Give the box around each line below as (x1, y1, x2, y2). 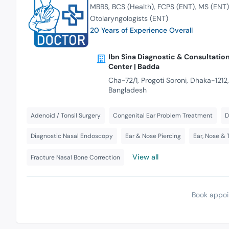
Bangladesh (108, 85, 147, 95)
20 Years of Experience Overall (89, 25, 193, 35)
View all (132, 152, 158, 162)
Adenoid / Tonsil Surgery (31, 111, 101, 120)
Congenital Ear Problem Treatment (113, 111, 213, 120)
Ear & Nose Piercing (125, 132, 181, 141)
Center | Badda (108, 62, 159, 72)
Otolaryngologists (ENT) (89, 13, 168, 23)
